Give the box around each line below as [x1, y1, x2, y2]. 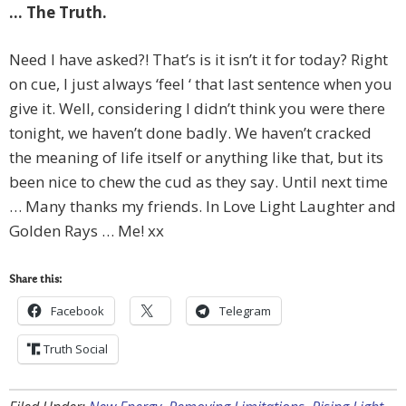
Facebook [51, 303, 104, 320]
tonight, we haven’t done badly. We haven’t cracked [9, 122, 372, 144]
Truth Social [43, 341, 108, 358]
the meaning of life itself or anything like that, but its [9, 147, 383, 169]
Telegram [219, 303, 271, 320]
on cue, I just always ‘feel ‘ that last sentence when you [9, 73, 392, 95]
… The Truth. [9, 2, 107, 24]
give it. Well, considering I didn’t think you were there [9, 98, 385, 120]
